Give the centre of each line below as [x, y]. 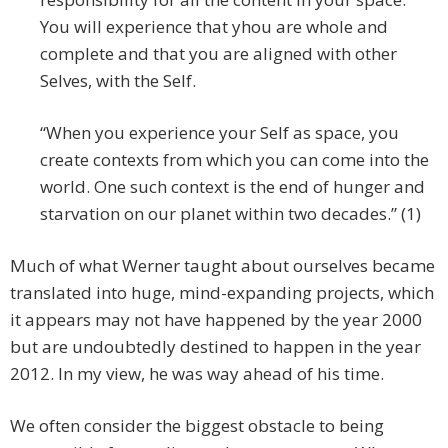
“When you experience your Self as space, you [219, 133]
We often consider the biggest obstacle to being [197, 426]
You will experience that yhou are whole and [214, 27]
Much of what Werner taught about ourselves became [222, 266]
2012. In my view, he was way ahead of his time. [197, 374]
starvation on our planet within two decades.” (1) [230, 214]
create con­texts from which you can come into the [234, 160]
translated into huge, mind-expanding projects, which [222, 293]
